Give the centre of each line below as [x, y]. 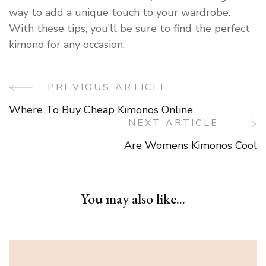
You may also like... [133, 199]
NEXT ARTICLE [173, 123]
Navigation [60, 127]
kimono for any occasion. [67, 45]
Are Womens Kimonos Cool [191, 146]
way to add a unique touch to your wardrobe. [120, 13]
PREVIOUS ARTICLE [108, 88]
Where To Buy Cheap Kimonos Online [101, 110]
